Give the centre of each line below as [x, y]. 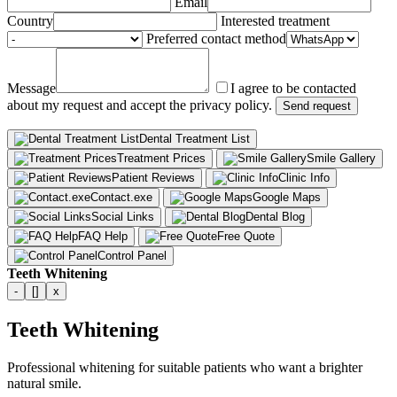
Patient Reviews [153, 178]
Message [31, 89]
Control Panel [132, 256]
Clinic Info [304, 178]
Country [30, 21]
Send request [317, 106]
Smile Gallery [341, 159]
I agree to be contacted [293, 89]
